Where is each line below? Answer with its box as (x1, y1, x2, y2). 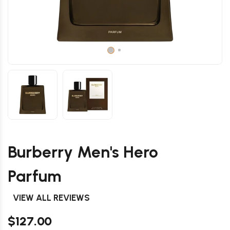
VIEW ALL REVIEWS (13, 193, 90, 203)
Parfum (8, 166, 61, 186)
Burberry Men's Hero (8, 142, 158, 162)
